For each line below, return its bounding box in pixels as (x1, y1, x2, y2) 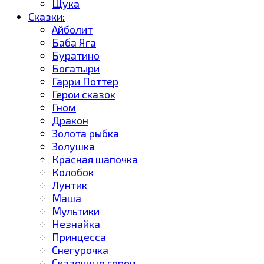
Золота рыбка (52, 126, 119, 140)
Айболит (52, 22, 93, 36)
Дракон (52, 113, 88, 127)
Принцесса (52, 230, 106, 243)
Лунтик (52, 178, 87, 192)
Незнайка (52, 217, 100, 230)
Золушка (52, 139, 95, 153)
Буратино (52, 48, 100, 62)
